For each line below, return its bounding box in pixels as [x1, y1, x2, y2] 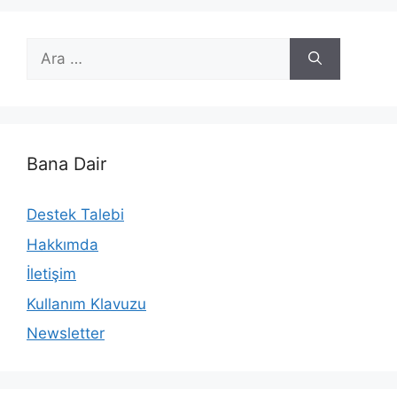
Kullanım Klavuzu [27, 294, 146, 313]
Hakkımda [27, 235, 98, 253]
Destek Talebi [27, 206, 124, 223]
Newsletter [27, 324, 105, 342]
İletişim [27, 265, 76, 283]
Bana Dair [27, 153, 106, 175]
